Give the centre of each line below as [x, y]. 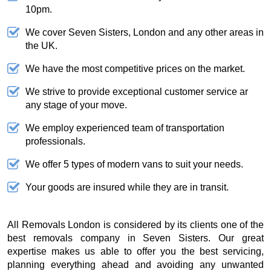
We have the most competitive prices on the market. [135, 69]
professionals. [55, 142]
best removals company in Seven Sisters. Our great [135, 238]
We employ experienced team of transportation [125, 128]
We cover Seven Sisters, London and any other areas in [145, 33]
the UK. [41, 46]
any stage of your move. [76, 105]
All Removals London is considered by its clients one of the [135, 225]
